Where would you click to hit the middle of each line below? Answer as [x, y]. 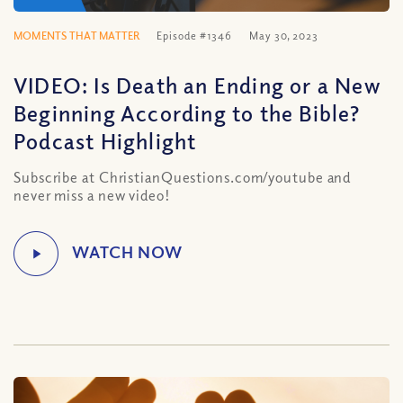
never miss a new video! [92, 195]
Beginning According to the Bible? [187, 112]
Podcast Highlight [105, 140]
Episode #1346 [195, 36]
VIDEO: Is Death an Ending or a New [197, 85]
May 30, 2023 [284, 36]
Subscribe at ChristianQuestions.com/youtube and [183, 177]
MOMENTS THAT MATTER [77, 36]
